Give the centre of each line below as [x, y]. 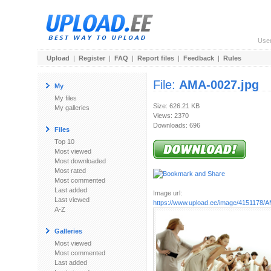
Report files [156, 58]
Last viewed [72, 200]
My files [66, 98]
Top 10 [64, 142]
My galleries [72, 108]
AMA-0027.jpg [219, 85]
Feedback [199, 58]
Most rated [70, 171]
